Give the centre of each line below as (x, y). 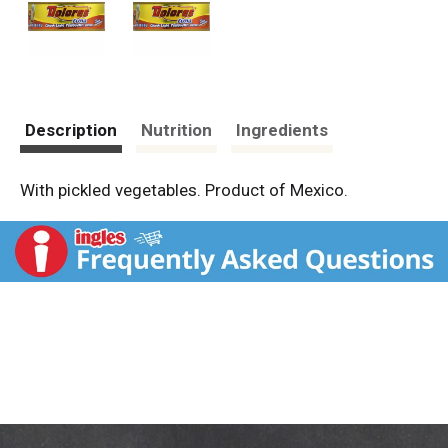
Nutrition (176, 129)
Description (71, 129)
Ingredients (282, 129)
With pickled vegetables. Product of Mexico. (184, 189)
